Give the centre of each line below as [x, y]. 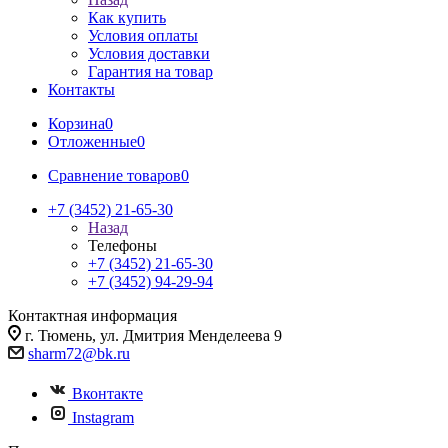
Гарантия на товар [150, 71]
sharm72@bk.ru [79, 353]
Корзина [76, 123]
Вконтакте [107, 393]
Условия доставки [149, 53]
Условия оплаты [143, 35]
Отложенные [92, 141]
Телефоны [122, 245]
